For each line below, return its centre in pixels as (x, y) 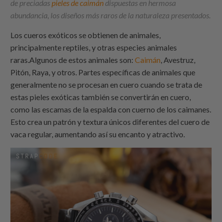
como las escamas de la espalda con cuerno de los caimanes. (111, 109)
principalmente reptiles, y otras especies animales (94, 47)
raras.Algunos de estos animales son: (73, 59)
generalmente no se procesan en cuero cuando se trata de (107, 84)
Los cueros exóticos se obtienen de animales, (86, 35)
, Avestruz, (178, 59)
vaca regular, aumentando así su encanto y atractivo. (98, 134)
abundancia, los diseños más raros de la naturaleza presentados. (111, 15)
